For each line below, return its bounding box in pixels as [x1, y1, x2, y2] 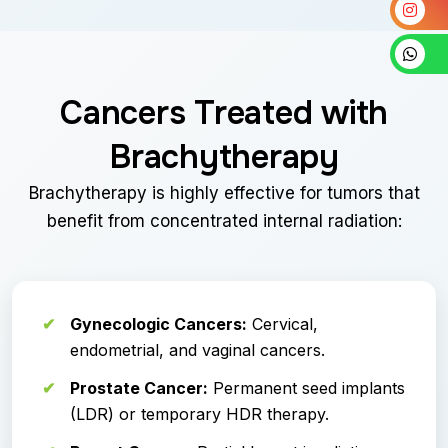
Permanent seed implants [208, 378, 405, 398]
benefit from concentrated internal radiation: [46, 211, 402, 231]
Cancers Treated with [60, 92, 388, 134]
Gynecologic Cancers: [70, 314, 247, 334]
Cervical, [247, 314, 318, 334]
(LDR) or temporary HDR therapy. [70, 404, 329, 424]
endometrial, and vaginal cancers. [70, 340, 325, 360]
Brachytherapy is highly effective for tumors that [28, 183, 420, 203]
